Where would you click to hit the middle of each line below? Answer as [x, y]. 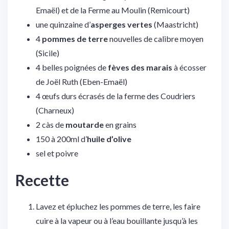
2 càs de [51, 125]
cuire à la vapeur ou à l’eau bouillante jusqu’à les [117, 221]
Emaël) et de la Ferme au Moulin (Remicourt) [113, 10]
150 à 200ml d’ [61, 139]
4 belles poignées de [72, 67]
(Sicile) [48, 53]
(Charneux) [55, 110]
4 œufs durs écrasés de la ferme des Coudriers [116, 96]
